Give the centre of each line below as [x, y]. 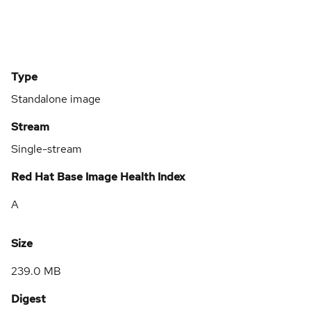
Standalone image [56, 99]
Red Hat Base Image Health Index [98, 176]
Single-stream [47, 149]
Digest [28, 299]
